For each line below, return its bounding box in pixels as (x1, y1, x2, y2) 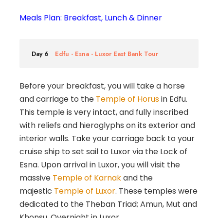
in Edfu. (159, 93, 187, 105)
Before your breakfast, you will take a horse (19, 80, 185, 91)
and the (121, 172, 153, 183)
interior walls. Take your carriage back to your (19, 132, 195, 144)
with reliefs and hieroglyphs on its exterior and (19, 119, 195, 131)
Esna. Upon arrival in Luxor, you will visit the (19, 159, 180, 170)
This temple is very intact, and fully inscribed (19, 106, 188, 118)
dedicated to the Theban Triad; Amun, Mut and (19, 198, 197, 210)
